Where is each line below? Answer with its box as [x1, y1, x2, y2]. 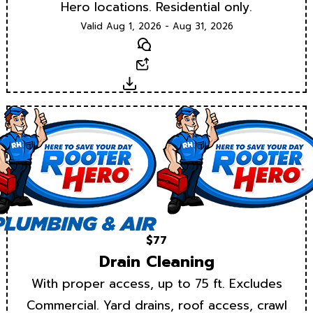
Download [136, 75, 190, 92]
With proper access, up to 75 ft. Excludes [31, 274, 282, 293]
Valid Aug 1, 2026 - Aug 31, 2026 [80, 20, 233, 34]
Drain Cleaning [99, 249, 214, 273]
